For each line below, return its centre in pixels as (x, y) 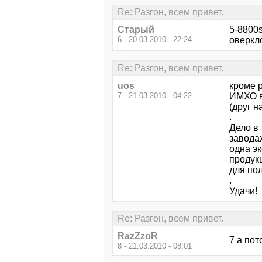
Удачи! (243, 191)
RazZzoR (138, 236)
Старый (136, 30)
